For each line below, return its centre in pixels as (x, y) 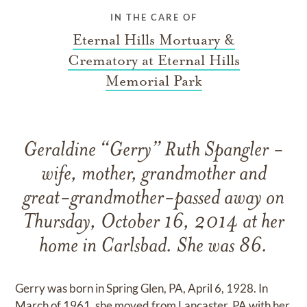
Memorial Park (153, 81)
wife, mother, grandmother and (153, 175)
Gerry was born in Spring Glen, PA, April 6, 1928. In (142, 288)
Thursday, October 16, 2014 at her (153, 223)
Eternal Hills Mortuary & (153, 39)
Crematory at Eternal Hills (153, 60)
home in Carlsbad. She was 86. (153, 247)
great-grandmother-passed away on (153, 199)
